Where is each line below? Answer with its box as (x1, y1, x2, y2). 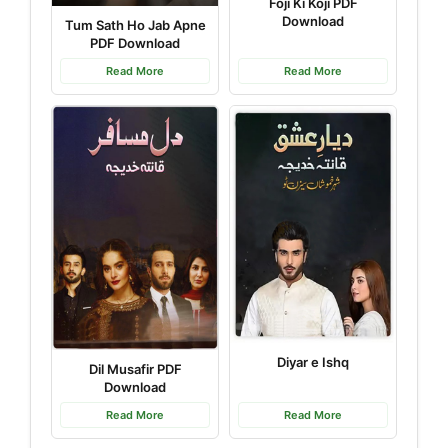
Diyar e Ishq (277, 354, 349, 371)
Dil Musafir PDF (88, 360, 182, 377)
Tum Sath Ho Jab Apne (64, 16, 206, 33)
